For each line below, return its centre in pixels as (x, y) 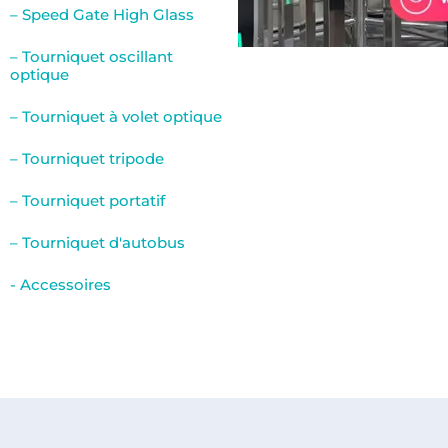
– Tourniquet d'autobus (97, 242)
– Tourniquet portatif (87, 200)
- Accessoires (60, 284)
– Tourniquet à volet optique (116, 116)
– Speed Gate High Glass (102, 14)
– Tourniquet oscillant (91, 56)
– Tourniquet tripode (87, 158)
